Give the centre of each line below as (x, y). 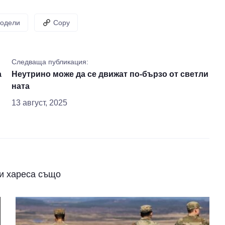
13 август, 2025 (40, 103)
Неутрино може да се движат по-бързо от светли (110, 74)
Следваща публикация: (50, 62)
